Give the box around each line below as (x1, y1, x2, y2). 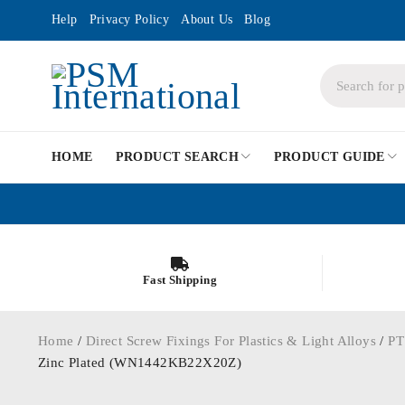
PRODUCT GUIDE (273, 150, 385, 164)
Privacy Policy (89, 13, 170, 26)
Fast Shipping (142, 272, 218, 287)
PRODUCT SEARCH (115, 150, 240, 164)
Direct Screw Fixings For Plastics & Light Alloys (85, 334, 377, 348)
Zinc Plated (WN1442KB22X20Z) (38, 355, 242, 370)
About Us (181, 13, 233, 26)
